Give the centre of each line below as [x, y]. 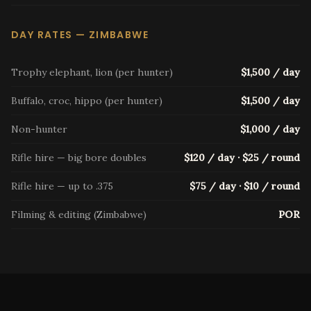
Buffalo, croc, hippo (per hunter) [87, 101]
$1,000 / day [270, 129]
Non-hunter [39, 129]
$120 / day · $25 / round [242, 158]
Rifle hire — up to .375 [62, 186]
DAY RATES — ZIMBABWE [80, 35]
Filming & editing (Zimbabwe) [79, 215]
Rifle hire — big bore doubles [79, 158]
